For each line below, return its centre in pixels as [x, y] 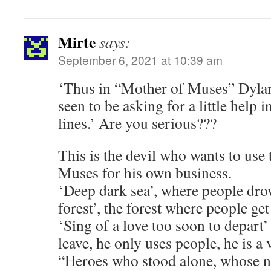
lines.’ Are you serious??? [137, 123]
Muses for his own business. [145, 172]
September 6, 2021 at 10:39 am [140, 60]
